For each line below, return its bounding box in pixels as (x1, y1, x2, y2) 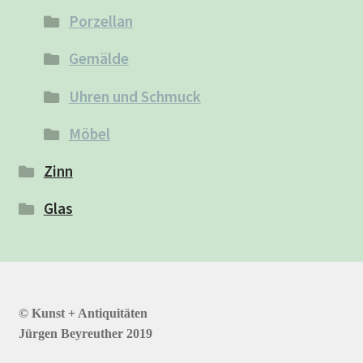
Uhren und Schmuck (68, 86, 201, 106)
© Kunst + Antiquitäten (18, 305, 147, 320)
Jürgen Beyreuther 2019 (18, 326, 152, 340)
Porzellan (68, 11, 133, 32)
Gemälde (68, 49, 129, 69)
